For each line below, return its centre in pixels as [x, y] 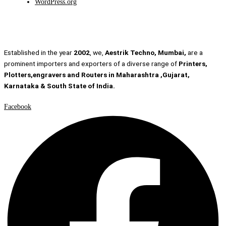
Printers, [193, 64]
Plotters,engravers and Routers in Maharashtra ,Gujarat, [97, 75]
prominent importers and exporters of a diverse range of [91, 64]
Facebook [18, 107]
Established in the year [39, 53]
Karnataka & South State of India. [60, 86]
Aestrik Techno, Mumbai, [146, 53]
